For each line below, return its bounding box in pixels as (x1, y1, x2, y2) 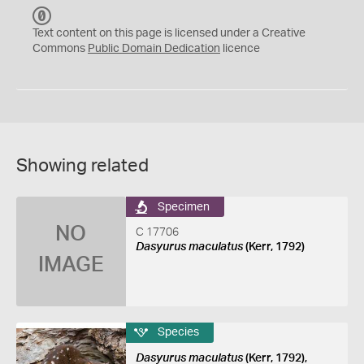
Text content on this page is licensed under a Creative (32, 28, 305, 39)
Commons (32, 43, 88, 54)
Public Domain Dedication (88, 43, 220, 54)
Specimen (157, 201, 210, 213)
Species (157, 327, 199, 339)
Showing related (16, 157, 149, 175)
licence (220, 43, 260, 54)
